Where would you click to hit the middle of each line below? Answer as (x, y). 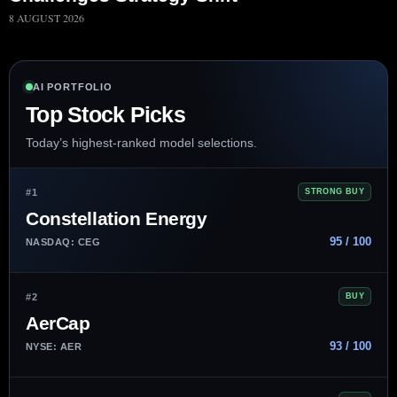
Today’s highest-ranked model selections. (141, 143)
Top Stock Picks (105, 115)
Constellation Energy (117, 219)
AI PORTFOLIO (73, 87)
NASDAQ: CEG (63, 241)
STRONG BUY (335, 192)
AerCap (58, 323)
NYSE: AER (54, 346)
